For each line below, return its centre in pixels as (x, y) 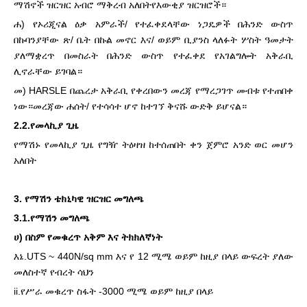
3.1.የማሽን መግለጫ (52, 218)
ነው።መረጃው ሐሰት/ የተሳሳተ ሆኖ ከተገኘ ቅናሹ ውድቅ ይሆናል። (130, 106)
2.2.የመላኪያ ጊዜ (46, 125)
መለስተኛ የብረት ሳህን (54, 272)
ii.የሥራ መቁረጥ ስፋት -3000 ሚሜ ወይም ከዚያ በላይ (113, 291)
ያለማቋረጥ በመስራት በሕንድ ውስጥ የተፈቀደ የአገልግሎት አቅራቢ (153, 56)
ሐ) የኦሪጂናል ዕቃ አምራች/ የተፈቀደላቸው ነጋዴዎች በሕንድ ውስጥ (153, 24)
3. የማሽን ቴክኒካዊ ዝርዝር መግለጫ (79, 199)
